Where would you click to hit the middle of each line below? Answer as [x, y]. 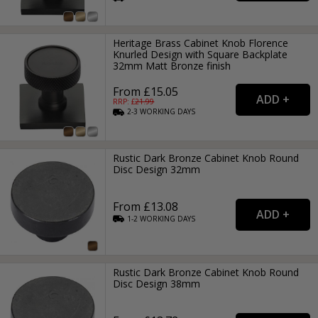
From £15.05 [146, 92]
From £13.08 [146, 206]
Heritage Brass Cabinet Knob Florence [201, 43]
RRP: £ [124, 102]
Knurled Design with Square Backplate [201, 55]
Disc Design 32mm [157, 169]
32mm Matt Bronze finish [172, 66]
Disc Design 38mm [157, 283]
